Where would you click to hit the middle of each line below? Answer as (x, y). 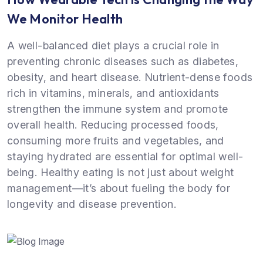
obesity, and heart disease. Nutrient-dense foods (130, 77)
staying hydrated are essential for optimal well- (125, 156)
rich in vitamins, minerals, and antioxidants (113, 93)
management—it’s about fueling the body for (119, 188)
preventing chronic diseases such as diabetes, (123, 61)
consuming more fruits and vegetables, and (116, 140)
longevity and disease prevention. (92, 204)
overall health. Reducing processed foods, (113, 124)
